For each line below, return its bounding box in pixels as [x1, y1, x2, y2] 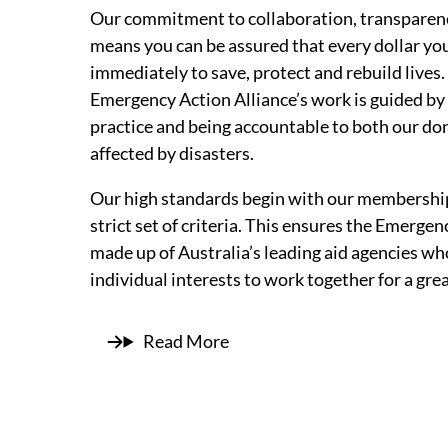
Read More [142, 330, 229, 353]
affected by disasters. [89, 142, 254, 165]
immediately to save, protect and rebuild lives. [89, 61, 445, 84]
